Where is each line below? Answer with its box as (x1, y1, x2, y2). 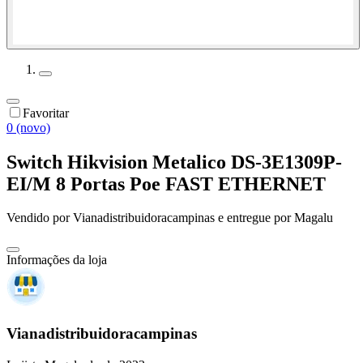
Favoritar (23, 105, 69, 120)
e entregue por (215, 211, 291, 225)
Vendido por (6, 211, 73, 225)
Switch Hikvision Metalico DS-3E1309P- (6, 151, 342, 173)
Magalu (294, 211, 333, 225)
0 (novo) (6, 120, 50, 135)
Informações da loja (6, 253, 107, 267)
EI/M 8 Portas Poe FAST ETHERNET (6, 173, 326, 194)
